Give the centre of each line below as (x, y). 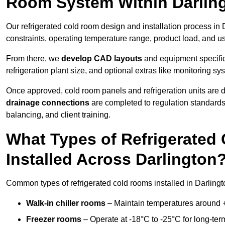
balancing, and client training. (58, 115)
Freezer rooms (54, 219)
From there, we (34, 59)
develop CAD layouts (102, 59)
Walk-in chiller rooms (66, 203)
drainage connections (48, 103)
